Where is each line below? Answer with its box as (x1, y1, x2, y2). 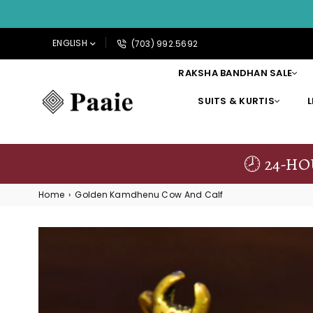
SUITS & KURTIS (198, 94, 275, 108)
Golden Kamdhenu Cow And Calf (75, 189, 224, 201)
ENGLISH (52, 37, 87, 50)
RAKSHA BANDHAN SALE (178, 66, 293, 80)
